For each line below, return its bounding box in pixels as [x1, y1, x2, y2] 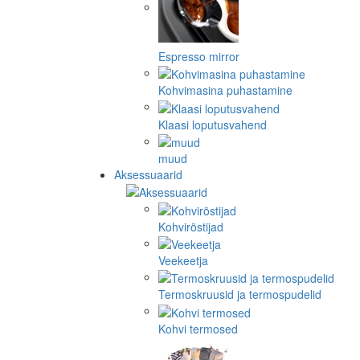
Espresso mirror [158, 48, 239, 65]
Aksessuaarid [114, 166, 182, 183]
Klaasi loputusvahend [158, 116, 267, 133]
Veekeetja [158, 252, 208, 269]
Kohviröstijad [158, 218, 223, 235]
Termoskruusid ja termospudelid [158, 286, 321, 303]
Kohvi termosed [158, 320, 238, 337]
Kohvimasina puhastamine [158, 82, 292, 99]
